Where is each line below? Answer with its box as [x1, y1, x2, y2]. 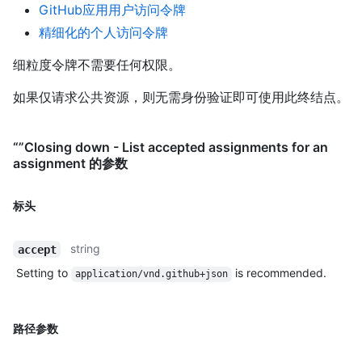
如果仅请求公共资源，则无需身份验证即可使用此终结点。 [13, 89, 349, 106]
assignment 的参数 [13, 155, 128, 172]
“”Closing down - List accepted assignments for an [13, 139, 328, 156]
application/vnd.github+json [74, 268, 228, 280]
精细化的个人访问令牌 [39, 24, 168, 41]
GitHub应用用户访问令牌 [39, 2, 186, 19]
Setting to [16, 266, 71, 280]
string [70, 242, 101, 256]
